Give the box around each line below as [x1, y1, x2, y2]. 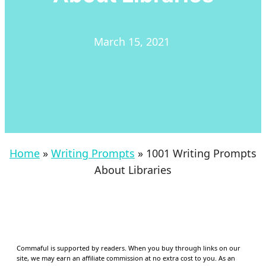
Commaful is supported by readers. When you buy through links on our [17, 243, 240, 253]
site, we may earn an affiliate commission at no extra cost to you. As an [17, 254, 235, 263]
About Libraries [94, 163, 172, 178]
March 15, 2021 [93, 34, 170, 49]
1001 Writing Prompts [146, 146, 256, 161]
